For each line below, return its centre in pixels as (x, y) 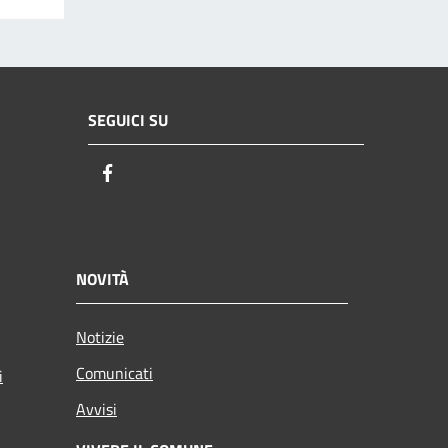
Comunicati (114, 372)
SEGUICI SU (128, 120)
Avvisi (96, 408)
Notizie (100, 336)
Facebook (155, 174)
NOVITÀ (102, 278)
